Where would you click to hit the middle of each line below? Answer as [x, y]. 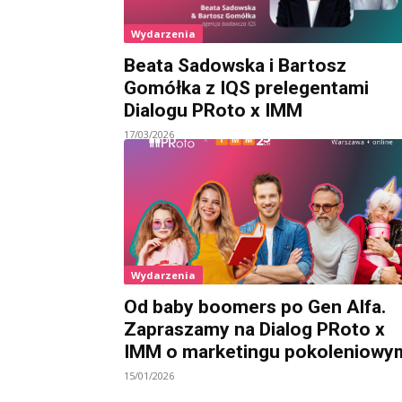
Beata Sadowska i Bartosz [235, 65]
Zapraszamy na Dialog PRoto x [254, 329]
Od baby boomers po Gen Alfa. [255, 306]
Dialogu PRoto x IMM [213, 110]
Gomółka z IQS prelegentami [246, 87]
